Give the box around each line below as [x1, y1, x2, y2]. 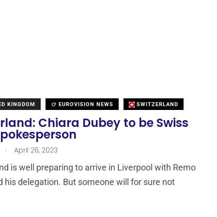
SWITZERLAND [135, 101, 178, 108]
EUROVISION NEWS [57, 101, 113, 108]
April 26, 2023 [12, 145, 58, 155]
